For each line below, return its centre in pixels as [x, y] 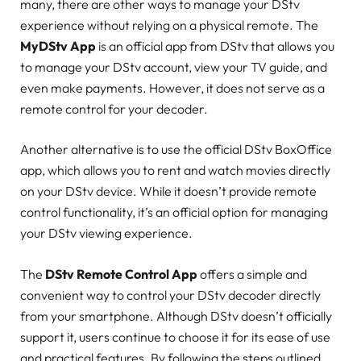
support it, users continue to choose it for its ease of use [175, 336]
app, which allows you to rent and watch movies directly [175, 170]
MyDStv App [58, 46]
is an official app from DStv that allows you [215, 46]
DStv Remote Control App [121, 274]
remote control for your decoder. [114, 109]
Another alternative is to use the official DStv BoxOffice [176, 149]
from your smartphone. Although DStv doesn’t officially [176, 315]
